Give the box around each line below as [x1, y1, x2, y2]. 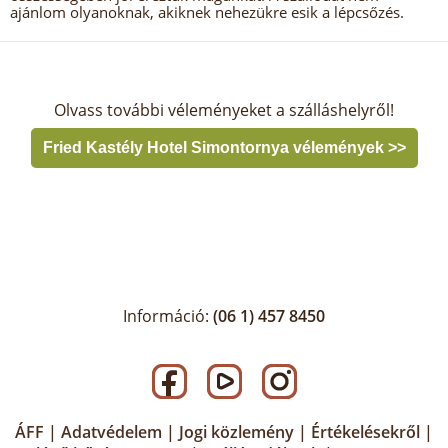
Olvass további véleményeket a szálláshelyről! [54, 99, 394, 121]
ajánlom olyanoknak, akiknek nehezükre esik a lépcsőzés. [10, 2, 404, 22]
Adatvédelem [61, 421, 162, 443]
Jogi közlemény [179, 421, 294, 443]
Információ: [123, 305, 213, 327]
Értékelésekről [311, 421, 420, 443]
